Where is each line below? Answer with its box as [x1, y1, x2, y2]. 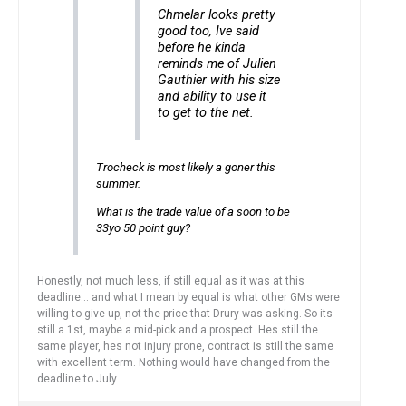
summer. [95, 176, 140, 190]
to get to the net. [158, 105, 255, 121]
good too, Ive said [158, 24, 260, 40]
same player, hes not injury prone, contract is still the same [37, 339, 333, 353]
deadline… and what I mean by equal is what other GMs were [37, 290, 340, 304]
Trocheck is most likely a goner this [95, 159, 275, 174]
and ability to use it [158, 89, 267, 105]
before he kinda [158, 40, 246, 56]
